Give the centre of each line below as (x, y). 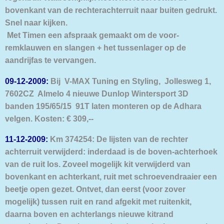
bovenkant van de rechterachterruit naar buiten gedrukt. (111, 10)
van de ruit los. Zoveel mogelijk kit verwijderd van (98, 164)
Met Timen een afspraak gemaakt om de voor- (92, 35)
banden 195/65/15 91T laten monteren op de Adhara (103, 106)
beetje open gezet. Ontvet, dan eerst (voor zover (95, 189)
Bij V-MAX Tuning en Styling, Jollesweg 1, (130, 81)
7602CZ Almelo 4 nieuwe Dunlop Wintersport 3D (97, 93)
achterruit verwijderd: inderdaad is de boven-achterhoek (111, 151)
